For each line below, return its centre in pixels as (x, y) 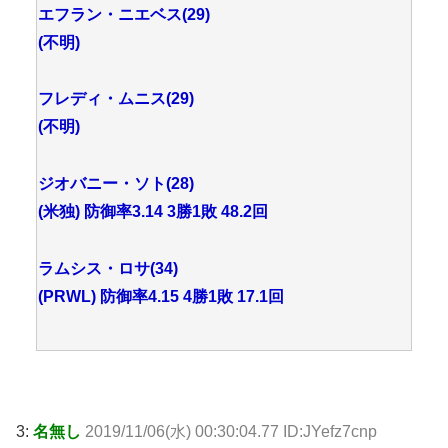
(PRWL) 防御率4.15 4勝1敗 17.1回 (161, 296)
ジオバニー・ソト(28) (116, 184)
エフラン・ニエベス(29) (124, 14)
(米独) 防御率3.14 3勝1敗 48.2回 (153, 212)
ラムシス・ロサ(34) (108, 268)
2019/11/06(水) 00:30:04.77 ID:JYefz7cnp (231, 431)
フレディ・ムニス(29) (116, 99)
